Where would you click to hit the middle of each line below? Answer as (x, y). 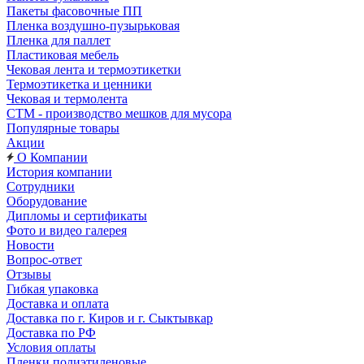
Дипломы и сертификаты (77, 216)
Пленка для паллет (58, 40)
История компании (59, 172)
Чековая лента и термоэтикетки (94, 69)
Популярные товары (63, 128)
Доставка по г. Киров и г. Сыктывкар (110, 318)
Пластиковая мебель (63, 55)
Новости (30, 245)
